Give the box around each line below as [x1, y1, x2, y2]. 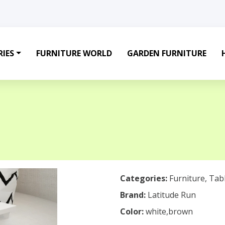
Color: [120, 206, 146, 217]
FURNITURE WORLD [36, 48, 112, 59]
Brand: [120, 189, 148, 200]
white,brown [146, 206, 193, 217]
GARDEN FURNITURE [127, 48, 206, 59]
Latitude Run [148, 189, 196, 200]
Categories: [120, 173, 167, 184]
